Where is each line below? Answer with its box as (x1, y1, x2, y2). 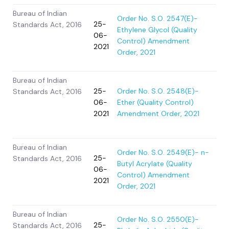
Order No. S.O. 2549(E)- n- (117, 148, 209, 157)
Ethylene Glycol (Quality (117, 25, 197, 35)
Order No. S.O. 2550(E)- (117, 215, 199, 224)
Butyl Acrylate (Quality (117, 159, 192, 169)
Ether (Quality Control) (117, 98, 194, 107)
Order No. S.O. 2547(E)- (117, 14, 198, 24)
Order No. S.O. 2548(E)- (117, 86, 199, 96)
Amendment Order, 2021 (117, 109, 199, 119)
